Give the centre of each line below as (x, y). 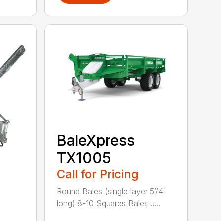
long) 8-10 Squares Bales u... (109, 203)
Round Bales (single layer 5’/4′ (111, 192)
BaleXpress (96, 140)
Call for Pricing (98, 174)
